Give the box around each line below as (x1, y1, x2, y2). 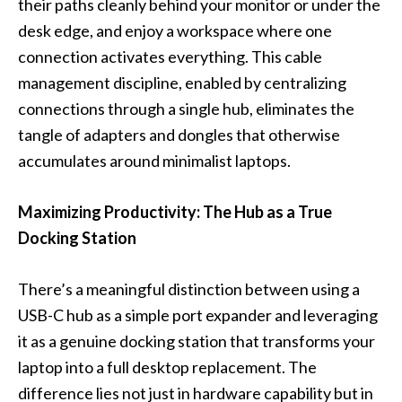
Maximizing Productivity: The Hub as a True (18, 202, 332, 223)
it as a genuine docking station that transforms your (18, 331, 375, 352)
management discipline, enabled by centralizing (18, 73, 346, 93)
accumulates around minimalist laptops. (18, 151, 291, 171)
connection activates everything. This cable (18, 47, 322, 67)
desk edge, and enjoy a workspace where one (18, 21, 332, 41)
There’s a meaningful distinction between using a (18, 279, 360, 300)
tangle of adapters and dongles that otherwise (18, 125, 340, 145)
